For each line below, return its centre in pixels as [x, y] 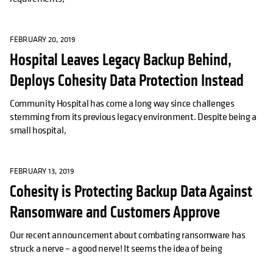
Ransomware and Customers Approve [115, 213]
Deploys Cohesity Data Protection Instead [127, 81]
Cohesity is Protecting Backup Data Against [131, 192]
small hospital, [38, 130]
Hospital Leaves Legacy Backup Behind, [121, 60]
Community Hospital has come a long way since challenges [122, 103]
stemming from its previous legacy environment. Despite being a [133, 117]
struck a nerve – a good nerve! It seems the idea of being [116, 248]
